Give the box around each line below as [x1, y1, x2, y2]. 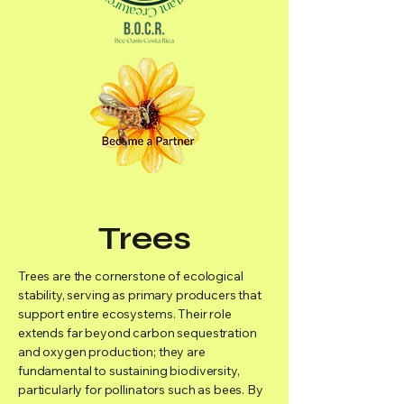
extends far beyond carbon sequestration [18, 325, 257, 341]
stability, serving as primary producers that [18, 287, 262, 303]
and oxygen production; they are [18, 344, 206, 360]
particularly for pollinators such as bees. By [18, 381, 263, 398]
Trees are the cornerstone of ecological [18, 268, 243, 284]
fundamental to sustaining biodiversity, [18, 363, 240, 379]
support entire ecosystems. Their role [18, 306, 232, 322]
